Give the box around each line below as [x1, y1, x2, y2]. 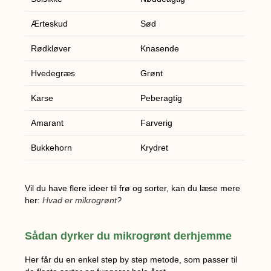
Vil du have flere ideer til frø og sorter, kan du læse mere [25, 183, 241, 194]
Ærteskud [31, 18, 68, 28]
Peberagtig [140, 93, 183, 103]
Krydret [140, 142, 169, 152]
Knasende [140, 43, 180, 53]
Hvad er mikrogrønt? [42, 195, 122, 206]
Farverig [140, 117, 173, 128]
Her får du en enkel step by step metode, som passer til [25, 255, 238, 265]
